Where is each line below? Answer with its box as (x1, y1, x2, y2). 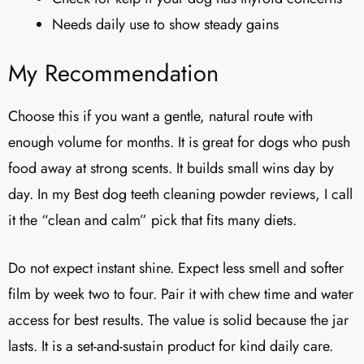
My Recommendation (8, 55, 219, 90)
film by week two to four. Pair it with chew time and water (8, 283, 353, 305)
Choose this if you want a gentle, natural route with (8, 105, 313, 127)
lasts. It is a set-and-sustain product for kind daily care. (8, 335, 333, 357)
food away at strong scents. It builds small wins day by (8, 157, 334, 179)
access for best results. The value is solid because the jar (8, 309, 349, 331)
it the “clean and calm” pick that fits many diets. (8, 209, 297, 231)
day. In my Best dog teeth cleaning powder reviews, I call (8, 183, 353, 205)
